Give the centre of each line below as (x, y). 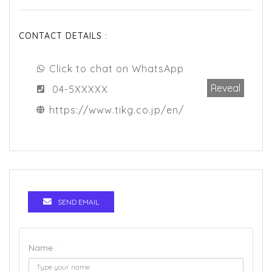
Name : (43, 248)
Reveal (226, 88)
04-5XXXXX (80, 90)
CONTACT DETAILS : (63, 36)
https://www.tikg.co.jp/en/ (117, 110)
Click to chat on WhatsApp (117, 69)
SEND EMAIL (78, 202)
